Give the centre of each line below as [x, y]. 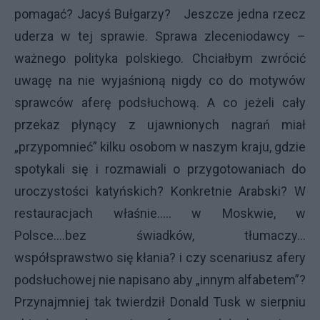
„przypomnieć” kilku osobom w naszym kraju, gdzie [160, 147]
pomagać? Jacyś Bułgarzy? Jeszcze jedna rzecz [160, 14]
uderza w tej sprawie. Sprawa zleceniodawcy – [160, 36]
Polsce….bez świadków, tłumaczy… [160, 235]
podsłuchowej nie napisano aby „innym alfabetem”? [160, 280]
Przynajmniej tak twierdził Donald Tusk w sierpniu [160, 302]
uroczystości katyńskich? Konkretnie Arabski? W [160, 191]
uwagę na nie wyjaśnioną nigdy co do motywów [160, 80]
